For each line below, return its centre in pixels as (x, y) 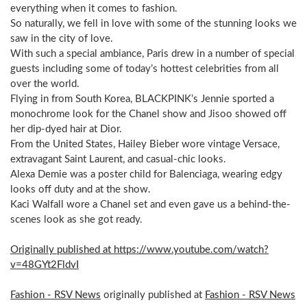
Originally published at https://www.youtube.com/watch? (139, 249)
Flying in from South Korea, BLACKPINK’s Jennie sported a (142, 99)
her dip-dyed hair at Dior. (66, 129)
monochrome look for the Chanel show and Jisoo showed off (148, 114)
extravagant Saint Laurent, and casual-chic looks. (118, 159)
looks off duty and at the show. (81, 189)
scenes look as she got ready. (76, 219)
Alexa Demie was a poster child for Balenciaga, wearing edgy (146, 174)
